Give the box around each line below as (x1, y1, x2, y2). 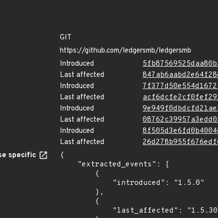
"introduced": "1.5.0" (60, 179, 112, 188)
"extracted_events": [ (60, 160, 77, 169)
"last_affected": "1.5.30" (60, 206, 112, 216)
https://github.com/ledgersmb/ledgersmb (60, 46, 191, 55)
